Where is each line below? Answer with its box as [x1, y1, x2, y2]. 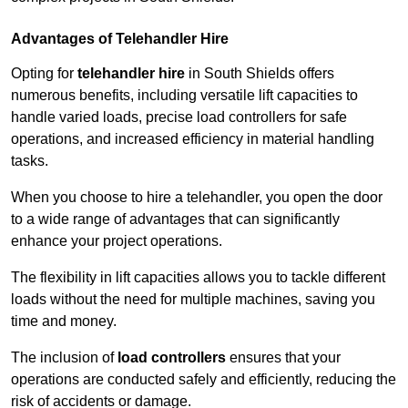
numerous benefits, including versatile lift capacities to [11, 87, 358, 104]
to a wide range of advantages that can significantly [11, 211, 340, 228]
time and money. [11, 313, 117, 330]
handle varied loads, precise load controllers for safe [11, 109, 347, 126]
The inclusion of [11, 350, 117, 366]
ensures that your [226, 350, 341, 366]
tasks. [11, 153, 48, 169]
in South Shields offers [185, 66, 334, 82]
